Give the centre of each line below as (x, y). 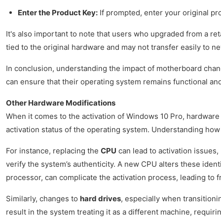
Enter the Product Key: (58, 12)
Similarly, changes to (43, 198)
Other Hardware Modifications (61, 103)
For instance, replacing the (53, 150)
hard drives (100, 198)
